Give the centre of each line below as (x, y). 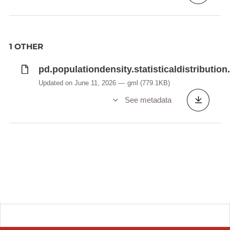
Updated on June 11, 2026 (77, 83)
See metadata (148, 100)
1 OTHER (26, 46)
